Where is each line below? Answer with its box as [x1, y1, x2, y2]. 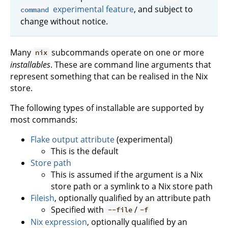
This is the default [51, 145, 119, 157]
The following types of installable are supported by [10, 102, 204, 113]
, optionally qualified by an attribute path [54, 192, 211, 204]
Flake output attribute [31, 133, 115, 145]
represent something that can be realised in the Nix [10, 70, 208, 82]
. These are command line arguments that [50, 59, 211, 70]
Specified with [51, 204, 106, 215]
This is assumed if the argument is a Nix [51, 168, 203, 180]
